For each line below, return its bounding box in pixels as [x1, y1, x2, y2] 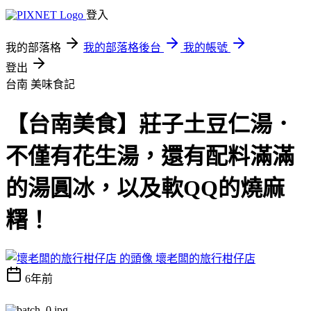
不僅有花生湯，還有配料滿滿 [6, 144, 294, 169]
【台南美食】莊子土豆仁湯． [6, 112, 294, 137]
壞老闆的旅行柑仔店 [155, 252, 255, 264]
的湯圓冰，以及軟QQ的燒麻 [6, 176, 285, 201]
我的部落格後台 [83, 42, 161, 53]
